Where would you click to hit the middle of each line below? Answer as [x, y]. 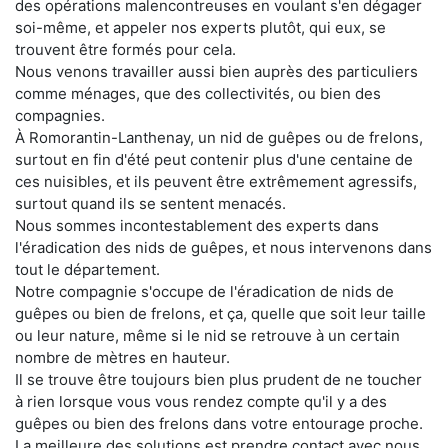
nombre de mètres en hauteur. [122, 357]
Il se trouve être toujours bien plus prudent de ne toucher [218, 379]
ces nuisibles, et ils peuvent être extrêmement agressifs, [216, 181]
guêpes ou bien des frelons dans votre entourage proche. [219, 423]
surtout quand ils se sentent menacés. [150, 203]
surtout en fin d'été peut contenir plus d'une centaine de [214, 159]
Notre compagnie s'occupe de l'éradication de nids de [204, 291]
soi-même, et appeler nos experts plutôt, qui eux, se [200, 27]
